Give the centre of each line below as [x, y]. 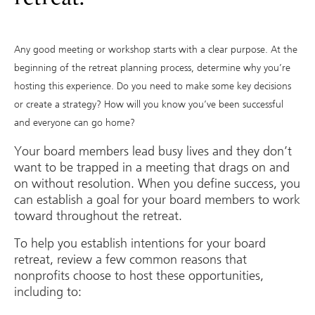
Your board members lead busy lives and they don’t [153, 151]
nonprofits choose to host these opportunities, [139, 275]
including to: [50, 291]
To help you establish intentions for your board [140, 243]
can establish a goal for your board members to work [157, 199]
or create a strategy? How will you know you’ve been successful [149, 105]
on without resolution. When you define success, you [157, 183]
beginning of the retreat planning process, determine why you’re [152, 68]
